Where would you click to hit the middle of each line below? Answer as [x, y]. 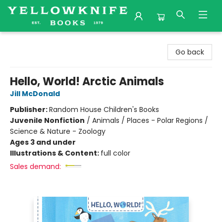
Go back [190, 52]
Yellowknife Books [38, 41]
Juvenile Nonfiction [47, 120]
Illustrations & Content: [55, 153]
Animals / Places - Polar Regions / [150, 120]
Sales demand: [35, 166]
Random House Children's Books [104, 110]
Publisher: [29, 110]
